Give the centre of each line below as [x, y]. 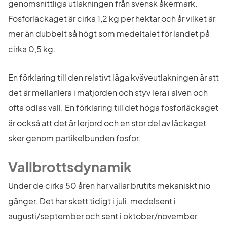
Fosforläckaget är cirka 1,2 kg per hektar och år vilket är [112, 18]
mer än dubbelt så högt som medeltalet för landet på [109, 34]
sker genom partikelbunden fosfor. [74, 138]
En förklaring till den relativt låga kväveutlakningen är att [113, 77]
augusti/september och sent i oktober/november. [104, 216]
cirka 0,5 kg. [32, 49]
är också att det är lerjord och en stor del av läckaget [107, 123]
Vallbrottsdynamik [70, 167]
